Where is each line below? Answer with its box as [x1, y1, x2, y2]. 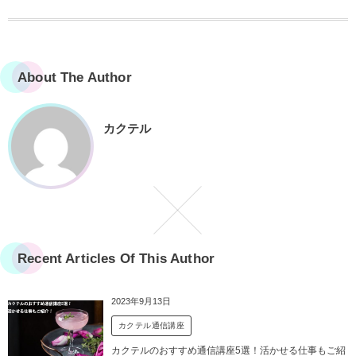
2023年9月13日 [111, 296, 171, 306]
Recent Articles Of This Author [17, 250, 215, 266]
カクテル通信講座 [118, 320, 185, 330]
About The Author [17, 69, 132, 85]
